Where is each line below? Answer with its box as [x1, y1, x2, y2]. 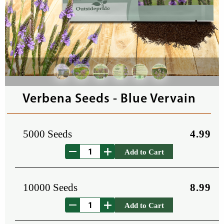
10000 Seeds [23, 181, 77, 193]
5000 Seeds [23, 128, 72, 139]
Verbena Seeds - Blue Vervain [22, 93, 196, 105]
